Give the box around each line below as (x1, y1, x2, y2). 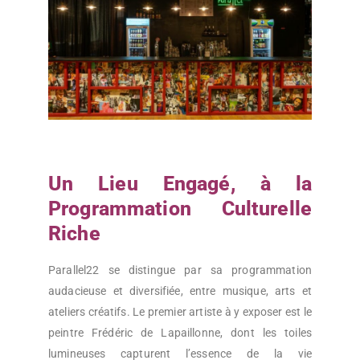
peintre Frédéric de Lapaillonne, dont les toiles (48, 326, 312, 340)
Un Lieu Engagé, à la (48, 171, 312, 195)
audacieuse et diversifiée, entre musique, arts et (48, 284, 312, 298)
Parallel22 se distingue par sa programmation (48, 264, 312, 277)
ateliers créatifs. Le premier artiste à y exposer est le (48, 305, 312, 319)
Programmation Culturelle (48, 196, 312, 220)
